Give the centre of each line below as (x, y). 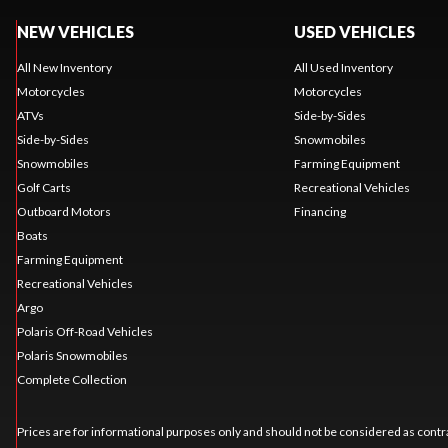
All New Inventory (64, 67)
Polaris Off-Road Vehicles (84, 331)
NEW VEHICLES (75, 31)
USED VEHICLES (354, 31)
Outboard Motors (63, 211)
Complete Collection (71, 379)
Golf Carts (43, 187)
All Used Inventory (343, 67)
